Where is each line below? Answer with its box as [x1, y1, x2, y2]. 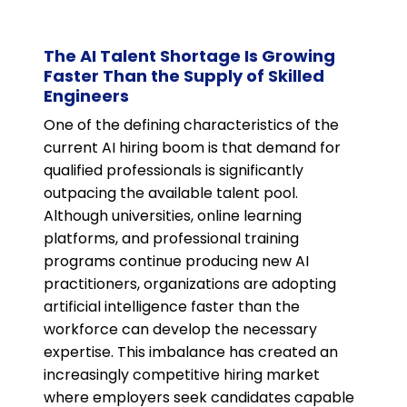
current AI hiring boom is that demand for [44, 137, 341, 159]
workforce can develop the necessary [44, 319, 317, 341]
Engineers [44, 84, 129, 108]
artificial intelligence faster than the [44, 296, 300, 318]
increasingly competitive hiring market [44, 364, 320, 386]
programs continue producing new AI [44, 251, 309, 273]
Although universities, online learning [44, 205, 302, 227]
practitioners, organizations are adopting [44, 273, 336, 295]
